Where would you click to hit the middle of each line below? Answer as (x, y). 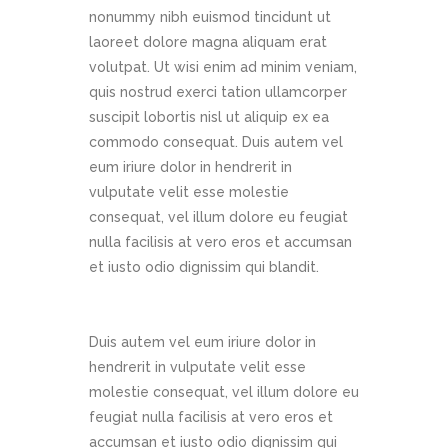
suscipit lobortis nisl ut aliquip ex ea (209, 117)
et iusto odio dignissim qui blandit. (204, 267)
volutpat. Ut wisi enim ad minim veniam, (223, 67)
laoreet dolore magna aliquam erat (208, 42)
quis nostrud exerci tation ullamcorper (218, 92)
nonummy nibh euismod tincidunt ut (210, 17)
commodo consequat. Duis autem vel (216, 142)
